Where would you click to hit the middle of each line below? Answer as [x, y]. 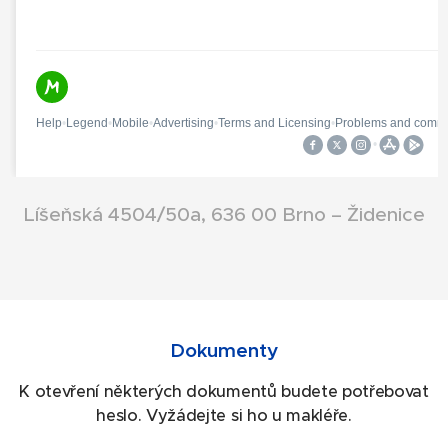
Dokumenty [224, 350]
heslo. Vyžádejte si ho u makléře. [224, 416]
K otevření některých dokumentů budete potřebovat [224, 392]
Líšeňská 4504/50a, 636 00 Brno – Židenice [224, 214]
